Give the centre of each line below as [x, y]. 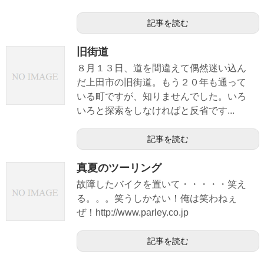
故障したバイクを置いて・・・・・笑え [161, 184]
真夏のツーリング [119, 168]
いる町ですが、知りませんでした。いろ [161, 97]
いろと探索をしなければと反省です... [156, 111]
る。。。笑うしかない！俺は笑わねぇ [157, 199]
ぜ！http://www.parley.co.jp [133, 213]
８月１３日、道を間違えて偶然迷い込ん [161, 68]
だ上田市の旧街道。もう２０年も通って [161, 82]
